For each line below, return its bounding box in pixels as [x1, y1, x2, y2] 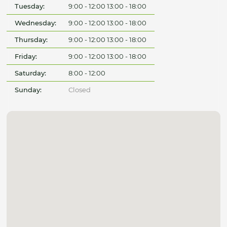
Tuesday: [15, 2, 45, 11]
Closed [68, 86, 91, 94]
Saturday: [15, 69, 47, 78]
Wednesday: [15, 19, 57, 27]
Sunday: [15, 86, 42, 94]
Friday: [15, 52, 37, 61]
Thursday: [15, 35, 48, 44]
